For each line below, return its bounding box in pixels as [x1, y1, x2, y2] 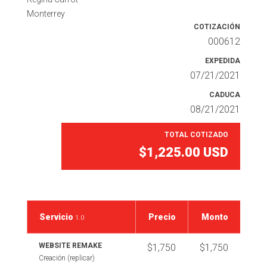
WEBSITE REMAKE [38, 241, 102, 250]
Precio [148, 212, 176, 222]
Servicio [39, 212, 75, 222]
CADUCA [209, 90, 241, 99]
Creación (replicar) [38, 253, 95, 262]
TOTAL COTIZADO [164, 130, 229, 139]
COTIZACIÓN [194, 22, 241, 31]
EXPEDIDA [205, 56, 241, 65]
